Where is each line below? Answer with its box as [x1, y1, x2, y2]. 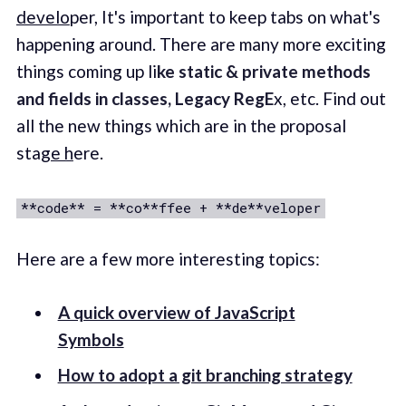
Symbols [57, 328, 124, 350]
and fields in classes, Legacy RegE [15, 88, 274, 110]
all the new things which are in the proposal [15, 115, 346, 137]
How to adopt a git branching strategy [57, 364, 353, 386]
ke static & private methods [156, 61, 371, 82]
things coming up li [15, 61, 157, 82]
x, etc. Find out [273, 88, 386, 110]
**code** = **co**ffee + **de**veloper [20, 198, 321, 217]
